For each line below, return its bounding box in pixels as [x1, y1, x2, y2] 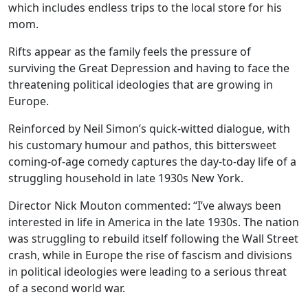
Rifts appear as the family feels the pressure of [8, 44, 251, 60]
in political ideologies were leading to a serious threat [8, 264, 287, 280]
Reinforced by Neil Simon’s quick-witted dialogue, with [8, 121, 290, 137]
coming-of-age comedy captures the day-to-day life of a [8, 154, 296, 170]
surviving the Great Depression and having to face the [8, 60, 289, 76]
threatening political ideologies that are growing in [8, 77, 273, 93]
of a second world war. [8, 280, 125, 296]
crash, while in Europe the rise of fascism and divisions [8, 247, 292, 263]
